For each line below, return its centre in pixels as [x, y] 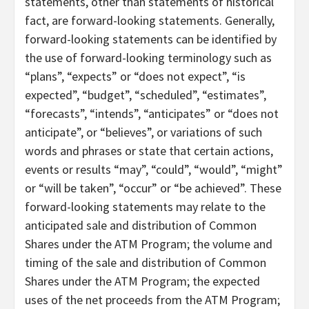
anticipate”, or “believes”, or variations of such [143, 132]
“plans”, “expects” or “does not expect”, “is [135, 76]
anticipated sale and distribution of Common [141, 225]
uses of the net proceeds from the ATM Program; [152, 299]
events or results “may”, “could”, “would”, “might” [154, 169]
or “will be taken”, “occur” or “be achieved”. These [153, 188]
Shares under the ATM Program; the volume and [149, 243]
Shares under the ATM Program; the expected [142, 281]
